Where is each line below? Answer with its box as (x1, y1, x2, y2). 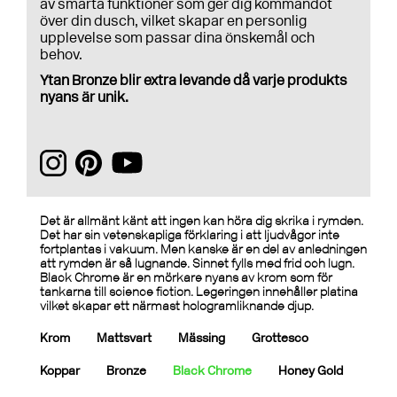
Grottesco (252, 330, 308, 346)
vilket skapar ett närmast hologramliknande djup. (40, 299, 314, 314)
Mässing (178, 330, 225, 346)
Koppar (40, 362, 80, 378)
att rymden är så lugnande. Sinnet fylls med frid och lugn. (40, 256, 354, 271)
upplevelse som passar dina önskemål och (40, 29, 315, 46)
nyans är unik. (40, 89, 128, 105)
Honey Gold (278, 362, 343, 378)
